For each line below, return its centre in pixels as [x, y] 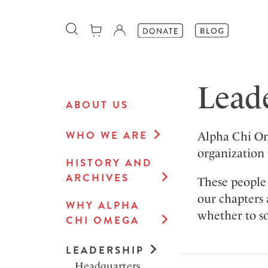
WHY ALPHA [102, 206]
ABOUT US [97, 105]
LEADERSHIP [105, 251]
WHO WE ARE [106, 136]
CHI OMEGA [102, 221]
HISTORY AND [109, 163]
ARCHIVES [97, 178]
